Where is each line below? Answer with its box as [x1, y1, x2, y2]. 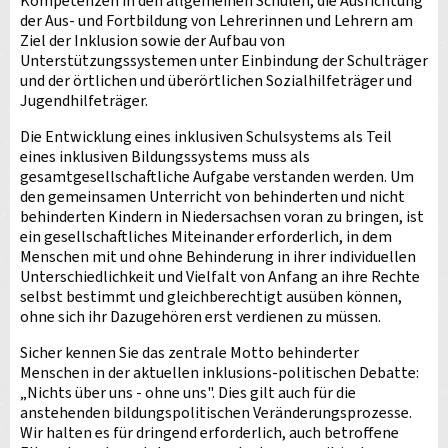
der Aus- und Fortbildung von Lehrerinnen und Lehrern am [20, 10, 413, 32]
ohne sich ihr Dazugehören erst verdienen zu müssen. [20, 306, 381, 328]
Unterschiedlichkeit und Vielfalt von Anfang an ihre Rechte [20, 266, 420, 288]
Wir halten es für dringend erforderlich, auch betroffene [20, 422, 399, 444]
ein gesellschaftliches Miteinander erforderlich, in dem [20, 226, 392, 248]
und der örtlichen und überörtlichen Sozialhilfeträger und [20, 70, 412, 92]
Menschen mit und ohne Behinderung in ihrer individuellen [20, 246, 416, 268]
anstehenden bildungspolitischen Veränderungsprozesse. [20, 402, 412, 424]
